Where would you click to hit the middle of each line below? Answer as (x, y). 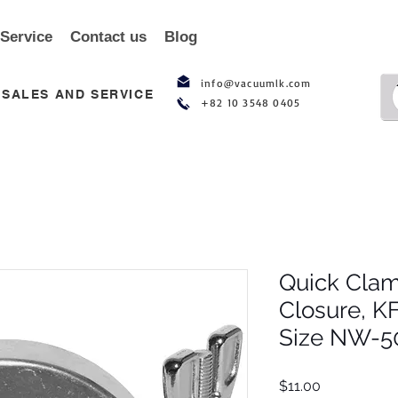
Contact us (108, 37)
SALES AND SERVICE (78, 94)
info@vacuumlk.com (256, 83)
